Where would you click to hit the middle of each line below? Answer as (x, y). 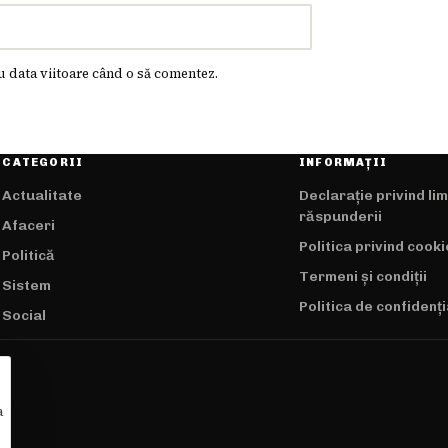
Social (24, 316)
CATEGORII (43, 163)
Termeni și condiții (362, 277)
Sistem (27, 286)
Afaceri (29, 226)
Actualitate (42, 196)
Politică (29, 256)
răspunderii (340, 217)
